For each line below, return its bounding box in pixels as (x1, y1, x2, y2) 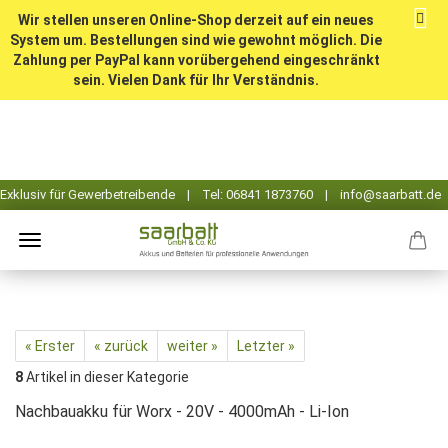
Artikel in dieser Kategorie (23, 369, 189, 385)
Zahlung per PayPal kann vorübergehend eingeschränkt (12, 52, 380, 68)
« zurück (94, 338, 148, 354)
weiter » (167, 338, 218, 354)
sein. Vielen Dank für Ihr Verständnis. (73, 72, 319, 88)
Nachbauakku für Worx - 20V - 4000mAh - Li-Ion (15, 402, 349, 421)
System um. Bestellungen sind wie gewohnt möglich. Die (10, 32, 382, 48)
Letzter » (237, 338, 295, 354)
